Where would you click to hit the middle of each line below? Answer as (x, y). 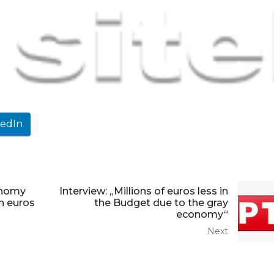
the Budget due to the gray (161, 203)
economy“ (202, 215)
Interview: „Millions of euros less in (144, 191)
